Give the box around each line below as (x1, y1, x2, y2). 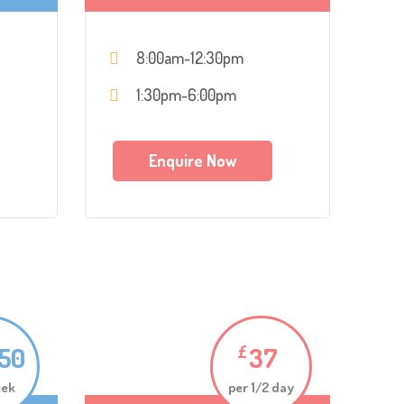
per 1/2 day (228, 378, 294, 396)
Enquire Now (148, 151, 236, 170)
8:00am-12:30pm (135, 48, 243, 68)
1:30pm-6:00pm (135, 85, 236, 105)
